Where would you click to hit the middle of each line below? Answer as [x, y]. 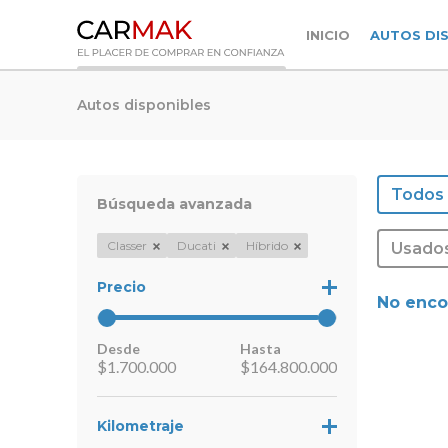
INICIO [328, 34]
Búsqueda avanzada [174, 204]
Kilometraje [140, 426]
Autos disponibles [144, 104]
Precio [121, 287]
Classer [127, 246]
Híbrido [267, 246]
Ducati [196, 246]
